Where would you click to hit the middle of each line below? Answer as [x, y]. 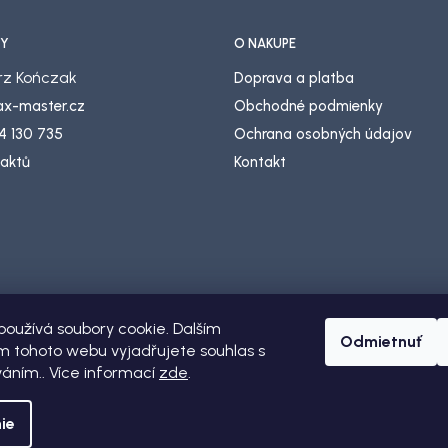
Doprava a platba [294, 78]
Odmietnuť [381, 341]
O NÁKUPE [265, 43]
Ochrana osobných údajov [323, 134]
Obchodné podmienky [308, 106]
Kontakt [260, 162]
